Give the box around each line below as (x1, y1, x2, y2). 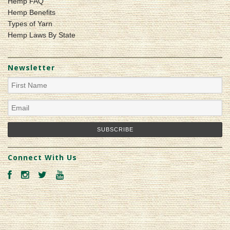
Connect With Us (8, 152, 77, 163)
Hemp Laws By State (8, 30, 75, 39)
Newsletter (8, 62, 55, 72)
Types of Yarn (8, 19, 52, 28)
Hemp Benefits (8, 8, 55, 16)
